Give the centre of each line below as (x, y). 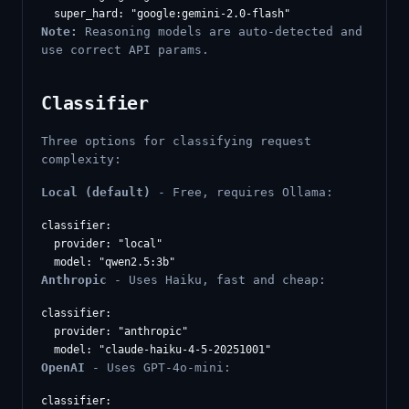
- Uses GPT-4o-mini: (158, 367)
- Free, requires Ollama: (242, 192)
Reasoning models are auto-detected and (220, 31)
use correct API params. (125, 50)
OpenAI (63, 367)
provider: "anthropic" (115, 331)
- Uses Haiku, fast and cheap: (216, 280)
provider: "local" (102, 244)
